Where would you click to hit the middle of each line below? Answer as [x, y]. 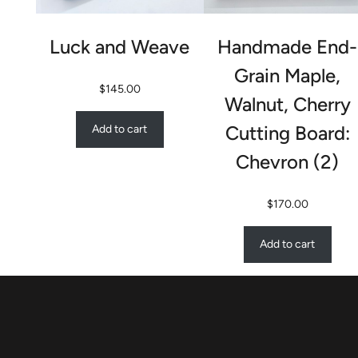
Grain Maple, [288, 76]
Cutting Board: [287, 133]
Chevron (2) [288, 162]
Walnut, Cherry [287, 105]
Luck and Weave [120, 47]
